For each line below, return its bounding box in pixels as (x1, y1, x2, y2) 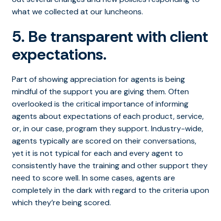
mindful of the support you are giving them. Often (12, 86, 189, 97)
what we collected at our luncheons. (12, 6, 143, 17)
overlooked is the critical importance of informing (12, 98, 188, 109)
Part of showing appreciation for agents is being (12, 74, 185, 84)
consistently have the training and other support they (12, 160, 208, 171)
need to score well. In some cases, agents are (12, 172, 175, 183)
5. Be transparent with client (12, 26, 208, 47)
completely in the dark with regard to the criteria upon (12, 184, 209, 195)
